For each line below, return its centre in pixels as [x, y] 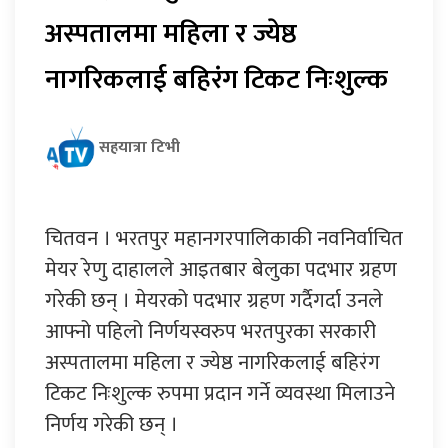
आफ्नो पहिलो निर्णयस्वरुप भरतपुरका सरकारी [210, 331]
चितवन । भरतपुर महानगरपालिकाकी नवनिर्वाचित [224, 238]
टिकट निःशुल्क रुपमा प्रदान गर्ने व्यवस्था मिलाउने [220, 393]
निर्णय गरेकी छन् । [111, 424]
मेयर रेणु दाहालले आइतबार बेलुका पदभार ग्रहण [221, 269]
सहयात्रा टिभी [139, 147]
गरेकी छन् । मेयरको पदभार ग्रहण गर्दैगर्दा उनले [214, 300]
